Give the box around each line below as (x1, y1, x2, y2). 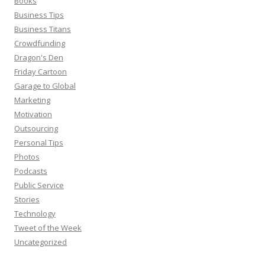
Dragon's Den (14, 51, 63, 63)
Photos (14, 151, 40, 162)
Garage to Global (14, 80, 76, 91)
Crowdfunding (14, 37, 65, 49)
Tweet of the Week (14, 222, 82, 233)
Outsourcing (14, 122, 58, 134)
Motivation (14, 108, 52, 119)
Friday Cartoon (14, 66, 67, 77)
